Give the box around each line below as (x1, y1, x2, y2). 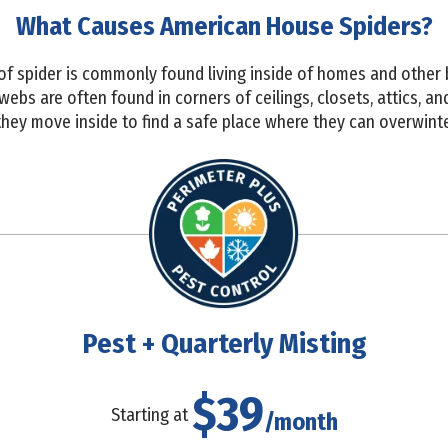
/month (263, 407, 338, 436)
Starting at (110, 403, 188, 426)
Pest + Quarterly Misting (81, 326, 367, 360)
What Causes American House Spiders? (15, 10, 433, 42)
